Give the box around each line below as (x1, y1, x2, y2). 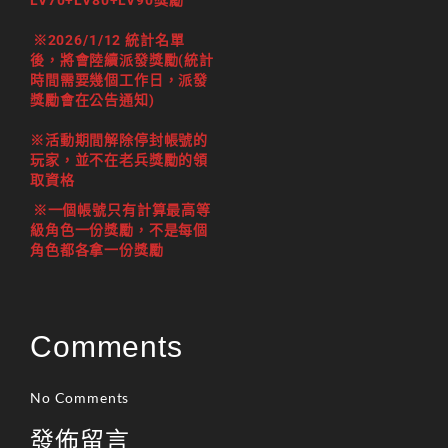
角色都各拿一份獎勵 (30, 242, 164, 258)
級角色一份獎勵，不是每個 (30, 222, 209, 238)
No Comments (30, 389, 130, 406)
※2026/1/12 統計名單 (32, 32, 185, 48)
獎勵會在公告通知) (30, 92, 155, 108)
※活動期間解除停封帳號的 (30, 132, 209, 148)
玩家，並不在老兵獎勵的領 (30, 152, 209, 168)
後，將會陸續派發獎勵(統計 (30, 52, 214, 68)
